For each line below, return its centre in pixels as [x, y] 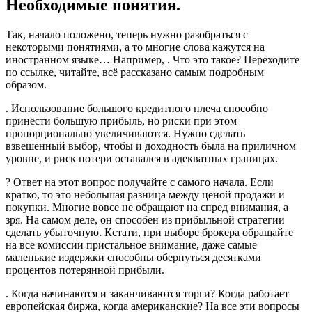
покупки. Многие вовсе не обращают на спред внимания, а [147, 208]
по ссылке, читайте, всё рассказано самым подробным [135, 72]
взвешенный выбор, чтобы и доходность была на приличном [151, 146]
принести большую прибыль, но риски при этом [121, 121]
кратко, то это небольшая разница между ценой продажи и [145, 195]
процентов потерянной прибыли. [85, 270]
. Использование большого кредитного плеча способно [137, 109]
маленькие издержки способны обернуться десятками [133, 258]
